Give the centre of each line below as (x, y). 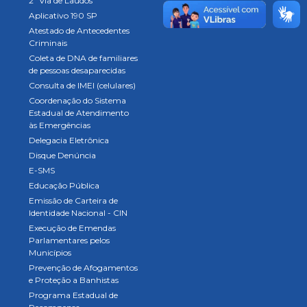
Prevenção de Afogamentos (83, 268)
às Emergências (59, 125)
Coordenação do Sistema (77, 100)
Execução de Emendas (72, 228)
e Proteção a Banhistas (73, 280)
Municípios (50, 253)
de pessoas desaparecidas (77, 70)
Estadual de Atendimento (78, 113)
